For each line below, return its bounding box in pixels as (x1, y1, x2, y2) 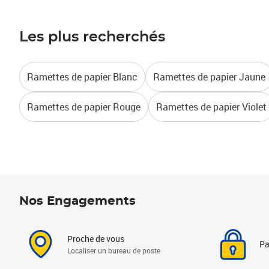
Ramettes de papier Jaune (153, 70, 265, 83)
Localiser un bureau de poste (67, 246, 160, 255)
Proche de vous (67, 233, 124, 244)
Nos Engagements (19, 195, 136, 207)
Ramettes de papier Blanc (27, 70, 138, 83)
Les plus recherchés (19, 30, 165, 44)
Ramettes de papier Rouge (27, 100, 141, 113)
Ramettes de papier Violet (156, 100, 267, 113)
